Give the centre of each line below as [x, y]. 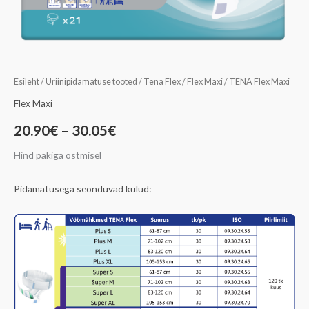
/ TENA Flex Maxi [256, 82]
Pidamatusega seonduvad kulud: [83, 188]
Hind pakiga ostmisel [58, 154]
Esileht [27, 82]
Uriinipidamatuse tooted [91, 82]
